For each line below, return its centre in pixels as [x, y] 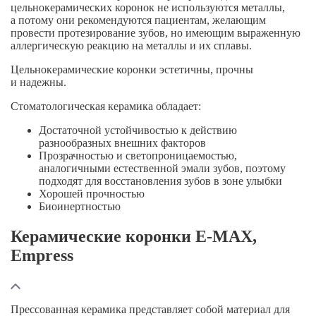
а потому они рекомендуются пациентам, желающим [138, 20]
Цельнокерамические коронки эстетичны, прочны [132, 69]
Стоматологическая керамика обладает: [106, 106]
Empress [42, 255]
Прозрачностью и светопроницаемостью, [138, 155]
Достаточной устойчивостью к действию [138, 130]
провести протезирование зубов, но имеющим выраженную [156, 32]
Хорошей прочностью [92, 193]
